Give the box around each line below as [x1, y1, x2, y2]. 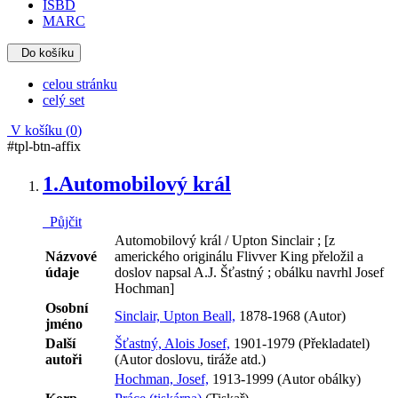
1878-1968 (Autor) [235, 307, 346, 323]
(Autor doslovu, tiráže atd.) [115, 351, 266, 367]
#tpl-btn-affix [7, 138, 81, 154]
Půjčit [43, 213, 82, 229]
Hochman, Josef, [115, 370, 209, 386]
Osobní [45, 299, 88, 315]
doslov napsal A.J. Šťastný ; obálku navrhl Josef [115, 264, 384, 280]
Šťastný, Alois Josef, [115, 335, 230, 351]
